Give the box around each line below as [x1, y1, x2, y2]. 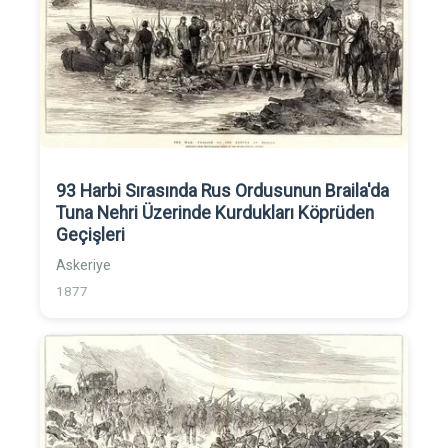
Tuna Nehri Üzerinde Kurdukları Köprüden [56, 203, 374, 224]
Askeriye [56, 257, 111, 275]
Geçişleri [56, 225, 125, 246]
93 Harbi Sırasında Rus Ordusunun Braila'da [56, 181, 389, 202]
